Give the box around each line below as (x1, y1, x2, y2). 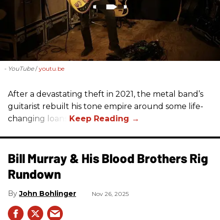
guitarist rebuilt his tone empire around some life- (8, 102, 203, 111)
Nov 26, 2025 (92, 190, 129, 197)
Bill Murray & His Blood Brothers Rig (8, 150, 208, 165)
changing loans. (8, 114, 69, 123)
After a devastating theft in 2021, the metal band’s (8, 89, 203, 99)
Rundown (8, 166, 61, 181)
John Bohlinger (19, 189, 76, 198)
